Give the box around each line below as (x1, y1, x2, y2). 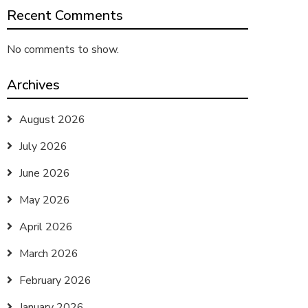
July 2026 (19, 139, 67, 154)
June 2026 (19, 166, 70, 181)
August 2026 (19, 112, 85, 127)
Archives (7, 76, 60, 94)
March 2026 (19, 246, 78, 261)
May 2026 (19, 192, 70, 208)
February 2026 (19, 273, 91, 288)
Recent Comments (7, 6, 123, 25)
